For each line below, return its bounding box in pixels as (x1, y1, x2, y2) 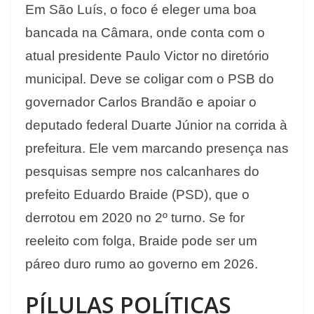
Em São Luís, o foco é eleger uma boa (25, 2, 257, 18)
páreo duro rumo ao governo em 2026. (25, 257, 258, 272)
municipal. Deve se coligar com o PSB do (25, 71, 274, 87)
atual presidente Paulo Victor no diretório (25, 48, 269, 64)
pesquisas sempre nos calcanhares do (25, 164, 259, 179)
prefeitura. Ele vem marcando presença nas (25, 141, 289, 156)
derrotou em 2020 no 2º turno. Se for (25, 210, 245, 226)
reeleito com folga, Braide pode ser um (25, 233, 257, 249)
